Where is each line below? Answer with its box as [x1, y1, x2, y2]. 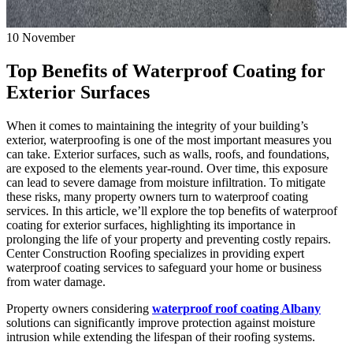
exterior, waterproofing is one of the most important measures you [6, 132, 332, 147]
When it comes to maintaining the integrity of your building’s [6, 118, 308, 132]
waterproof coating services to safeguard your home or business [6, 260, 321, 274]
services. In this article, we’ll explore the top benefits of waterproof [6, 203, 337, 217]
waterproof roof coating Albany [152, 301, 321, 315]
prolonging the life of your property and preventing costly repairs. [6, 232, 331, 246]
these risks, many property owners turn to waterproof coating [6, 189, 308, 203]
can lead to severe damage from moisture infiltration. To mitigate [6, 175, 325, 189]
